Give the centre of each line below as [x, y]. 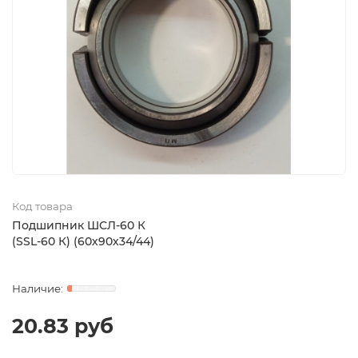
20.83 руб [63, 326]
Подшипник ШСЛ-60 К [79, 226]
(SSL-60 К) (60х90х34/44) [83, 242]
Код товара [42, 207]
